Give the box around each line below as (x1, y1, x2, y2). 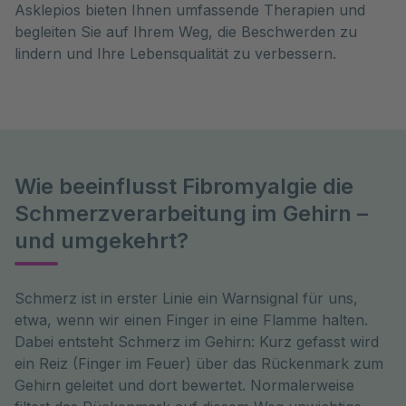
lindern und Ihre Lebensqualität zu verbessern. (14, 44, 336, 63)
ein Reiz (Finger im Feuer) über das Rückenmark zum (14, 354, 383, 372)
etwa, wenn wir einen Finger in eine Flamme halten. (14, 311, 368, 329)
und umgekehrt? (14, 227, 188, 254)
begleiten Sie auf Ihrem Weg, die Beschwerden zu (14, 23, 357, 41)
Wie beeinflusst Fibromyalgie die (14, 173, 353, 199)
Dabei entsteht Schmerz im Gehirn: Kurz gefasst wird (14, 333, 379, 351)
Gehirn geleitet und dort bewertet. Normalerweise (14, 376, 354, 394)
